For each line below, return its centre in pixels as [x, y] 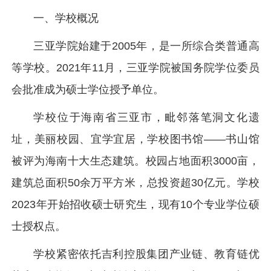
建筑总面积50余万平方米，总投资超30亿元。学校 [135, 183]
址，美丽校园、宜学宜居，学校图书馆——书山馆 [135, 139]
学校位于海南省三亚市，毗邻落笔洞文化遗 [146, 117]
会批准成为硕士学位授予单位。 [88, 90]
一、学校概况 [66, 18]
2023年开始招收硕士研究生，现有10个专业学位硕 [135, 204]
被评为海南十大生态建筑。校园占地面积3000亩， [135, 161]
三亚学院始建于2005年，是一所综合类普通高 [146, 46]
